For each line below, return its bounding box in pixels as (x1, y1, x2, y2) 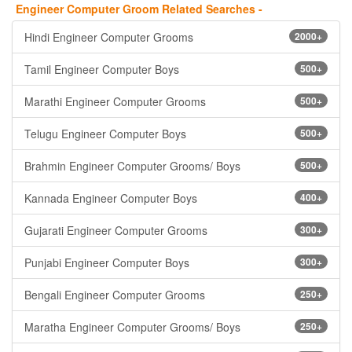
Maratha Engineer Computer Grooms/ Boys (24, 319, 240, 335)
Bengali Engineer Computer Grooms (24, 287, 205, 302)
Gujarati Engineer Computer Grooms (24, 222, 207, 238)
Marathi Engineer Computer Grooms (24, 93, 206, 109)
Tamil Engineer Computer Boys (24, 61, 179, 77)
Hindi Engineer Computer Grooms (24, 29, 193, 45)
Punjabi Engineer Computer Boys (24, 255, 189, 270)
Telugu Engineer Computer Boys (24, 126, 186, 141)
